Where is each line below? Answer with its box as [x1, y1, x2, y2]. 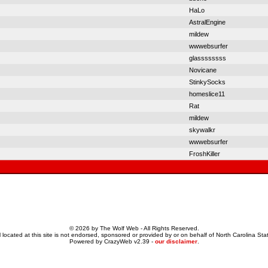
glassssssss [189, 54, 226, 62]
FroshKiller [189, 150, 220, 157]
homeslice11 [189, 90, 225, 98]
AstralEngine [189, 19, 226, 26]
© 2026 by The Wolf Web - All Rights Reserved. [69, 225, 199, 232]
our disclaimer [154, 238, 197, 245]
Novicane [189, 66, 217, 74]
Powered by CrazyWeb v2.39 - [69, 238, 155, 245]
